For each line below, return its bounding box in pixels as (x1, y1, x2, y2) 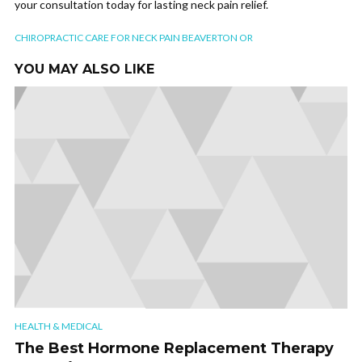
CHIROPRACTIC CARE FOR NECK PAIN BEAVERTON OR (15, 32, 253, 44)
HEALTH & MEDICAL (15, 320, 103, 333)
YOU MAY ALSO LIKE (15, 61, 154, 77)
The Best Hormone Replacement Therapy (15, 339, 334, 358)
